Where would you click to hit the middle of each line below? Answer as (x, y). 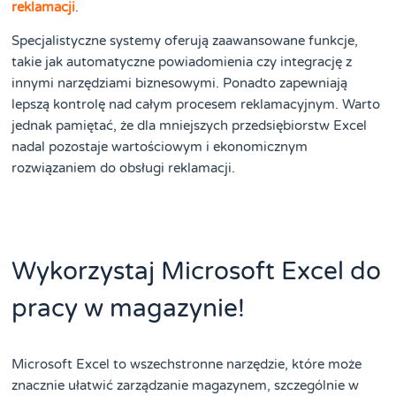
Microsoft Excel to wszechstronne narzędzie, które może (187, 365)
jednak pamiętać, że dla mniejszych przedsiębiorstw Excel (190, 126)
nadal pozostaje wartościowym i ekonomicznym (160, 147)
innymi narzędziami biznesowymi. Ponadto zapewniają (180, 84)
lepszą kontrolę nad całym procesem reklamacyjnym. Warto (196, 105)
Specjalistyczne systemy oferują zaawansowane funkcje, (185, 41)
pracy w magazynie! (129, 309)
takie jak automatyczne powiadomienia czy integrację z (182, 62)
